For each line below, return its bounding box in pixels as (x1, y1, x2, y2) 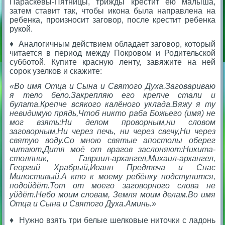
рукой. (10, 25, 33, 34)
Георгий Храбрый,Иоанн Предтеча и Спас (10, 163, 215, 172)
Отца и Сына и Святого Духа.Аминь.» (10, 199, 157, 208)
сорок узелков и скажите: (10, 67, 102, 76)
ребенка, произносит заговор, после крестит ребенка (10, 16, 215, 25)
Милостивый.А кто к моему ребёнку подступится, (10, 172, 215, 181)
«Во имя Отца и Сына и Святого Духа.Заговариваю (10, 82, 215, 91)
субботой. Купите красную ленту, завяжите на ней (10, 58, 215, 67)
